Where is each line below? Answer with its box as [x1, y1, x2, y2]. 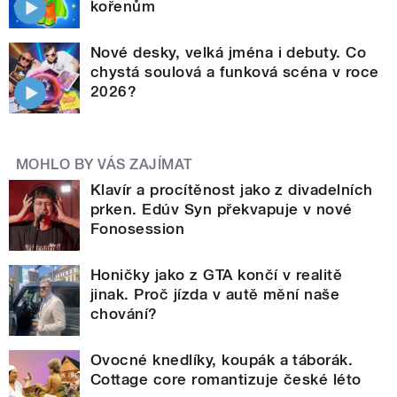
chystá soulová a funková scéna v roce [90, 63, 379, 82]
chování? [90, 305, 158, 323]
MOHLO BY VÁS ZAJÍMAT [16, 156, 193, 174]
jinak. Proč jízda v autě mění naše [90, 285, 340, 304]
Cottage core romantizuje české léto [90, 370, 362, 389]
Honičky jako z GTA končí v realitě [90, 266, 343, 284]
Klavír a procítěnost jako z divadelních [90, 181, 373, 199]
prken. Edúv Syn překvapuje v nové [90, 200, 353, 219]
